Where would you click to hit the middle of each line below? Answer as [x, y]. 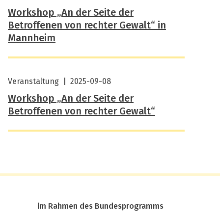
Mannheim [32, 38]
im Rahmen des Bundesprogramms [100, 206]
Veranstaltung [33, 81]
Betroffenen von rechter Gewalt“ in [87, 25]
